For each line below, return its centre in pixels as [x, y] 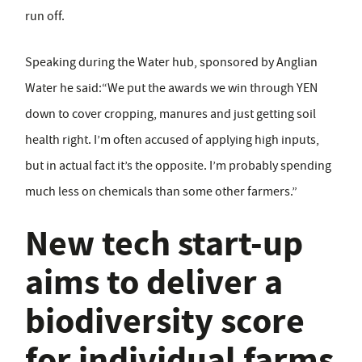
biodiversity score [165, 322]
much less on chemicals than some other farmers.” [161, 192]
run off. [45, 17]
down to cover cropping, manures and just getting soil [170, 114]
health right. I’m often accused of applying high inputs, [172, 140]
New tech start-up [164, 244]
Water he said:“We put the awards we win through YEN [171, 88]
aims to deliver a [154, 283]
